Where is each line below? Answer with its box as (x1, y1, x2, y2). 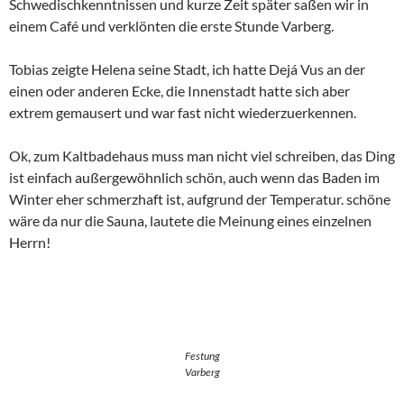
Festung (184, 349, 220, 363)
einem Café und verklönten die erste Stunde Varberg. (9, 17, 334, 34)
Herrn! (9, 234, 50, 251)
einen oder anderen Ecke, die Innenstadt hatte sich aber (9, 82, 350, 99)
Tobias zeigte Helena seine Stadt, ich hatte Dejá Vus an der (9, 60, 365, 78)
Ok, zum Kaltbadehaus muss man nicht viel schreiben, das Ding (9, 147, 395, 164)
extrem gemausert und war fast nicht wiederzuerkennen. (9, 104, 356, 121)
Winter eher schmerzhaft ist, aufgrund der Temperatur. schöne (9, 190, 390, 207)
